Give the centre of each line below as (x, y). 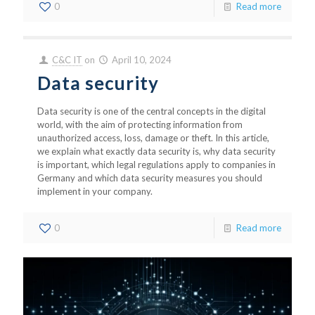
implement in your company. (95, 191)
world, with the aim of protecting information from (140, 124)
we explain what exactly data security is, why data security (156, 151)
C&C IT (67, 60)
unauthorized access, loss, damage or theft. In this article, (153, 138)
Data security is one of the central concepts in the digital (152, 111)
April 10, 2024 (142, 60)
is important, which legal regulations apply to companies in (156, 165)
